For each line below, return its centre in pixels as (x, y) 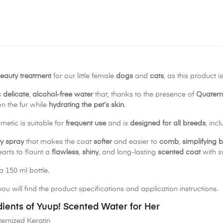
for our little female (84, 76)
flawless (65, 153)
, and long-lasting (128, 153)
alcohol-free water (63, 95)
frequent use (86, 124)
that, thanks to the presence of (145, 95)
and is (118, 124)
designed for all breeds (168, 124)
